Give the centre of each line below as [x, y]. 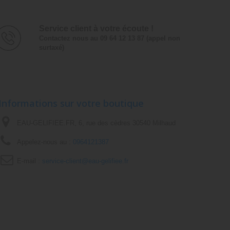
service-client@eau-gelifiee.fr [85, 161]
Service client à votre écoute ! [96, 28]
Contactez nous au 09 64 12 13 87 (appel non [109, 38]
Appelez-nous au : [45, 142]
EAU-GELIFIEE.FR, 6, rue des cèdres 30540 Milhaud [96, 123]
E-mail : [29, 161]
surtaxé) [51, 47]
